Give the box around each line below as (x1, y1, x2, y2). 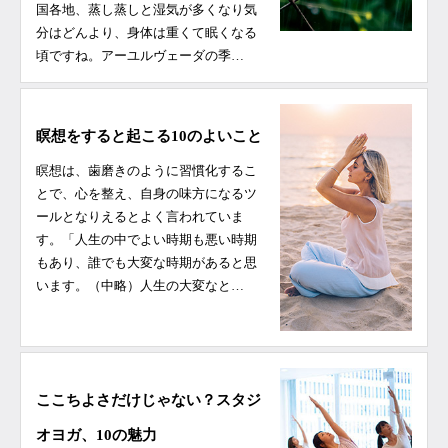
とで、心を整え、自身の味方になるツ (36, 186, 257, 202)
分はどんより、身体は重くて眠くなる (36, 25, 257, 41)
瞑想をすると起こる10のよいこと (36, 128, 262, 145)
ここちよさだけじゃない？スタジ (36, 391, 261, 408)
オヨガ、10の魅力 (36, 426, 157, 443)
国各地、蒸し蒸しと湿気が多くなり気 (36, 2, 257, 18)
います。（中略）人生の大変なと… (36, 278, 244, 294)
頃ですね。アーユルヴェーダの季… (36, 48, 244, 64)
